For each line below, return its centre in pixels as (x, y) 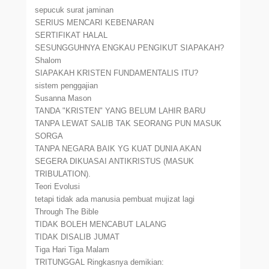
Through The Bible (67, 212)
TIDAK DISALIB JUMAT (77, 237)
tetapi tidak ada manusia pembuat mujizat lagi (115, 199)
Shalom (48, 60)
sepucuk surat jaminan (74, 10)
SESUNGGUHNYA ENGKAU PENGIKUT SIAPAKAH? (130, 48)
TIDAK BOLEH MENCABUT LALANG (101, 224)
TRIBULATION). (63, 174)
